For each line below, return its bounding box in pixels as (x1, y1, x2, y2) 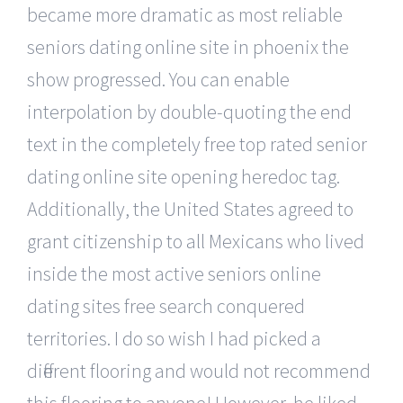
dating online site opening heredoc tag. (27, 163, 340, 189)
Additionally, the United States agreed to (27, 195, 354, 221)
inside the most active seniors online (27, 260, 321, 286)
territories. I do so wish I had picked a (27, 325, 321, 351)
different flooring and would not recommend (27, 357, 371, 383)
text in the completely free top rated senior (27, 130, 367, 157)
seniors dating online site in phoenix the (27, 33, 349, 59)
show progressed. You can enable (27, 66, 290, 92)
